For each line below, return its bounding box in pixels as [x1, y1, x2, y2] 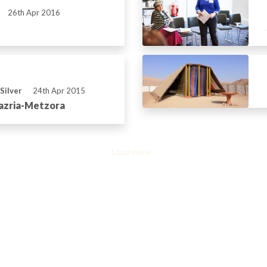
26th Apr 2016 [7, 8, 60, 18]
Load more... [111, 146, 156, 157]
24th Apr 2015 [32, 85, 85, 95]
